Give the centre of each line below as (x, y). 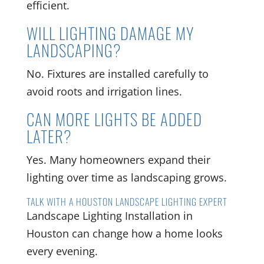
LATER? (49, 136)
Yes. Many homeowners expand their (118, 159)
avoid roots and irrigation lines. (104, 91)
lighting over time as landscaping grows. (126, 177)
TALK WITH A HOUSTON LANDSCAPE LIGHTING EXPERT (127, 201)
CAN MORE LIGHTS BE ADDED (114, 119)
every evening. (62, 251)
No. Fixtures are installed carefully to (117, 73)
